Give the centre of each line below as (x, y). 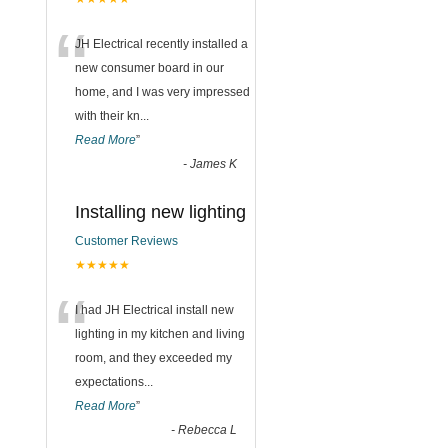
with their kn (107, 115)
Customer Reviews (126, 240)
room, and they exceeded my (153, 357)
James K (213, 163)
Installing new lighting (160, 211)
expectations (109, 381)
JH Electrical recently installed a (161, 43)
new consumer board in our (149, 67)
